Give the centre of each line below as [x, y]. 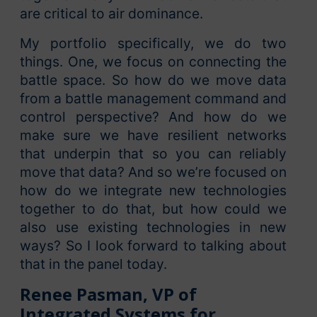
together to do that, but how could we [153, 209]
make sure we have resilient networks [153, 136]
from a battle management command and [153, 99]
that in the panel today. [93, 264]
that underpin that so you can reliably [153, 154]
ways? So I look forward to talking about [153, 246]
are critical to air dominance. [111, 14]
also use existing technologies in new [153, 227]
